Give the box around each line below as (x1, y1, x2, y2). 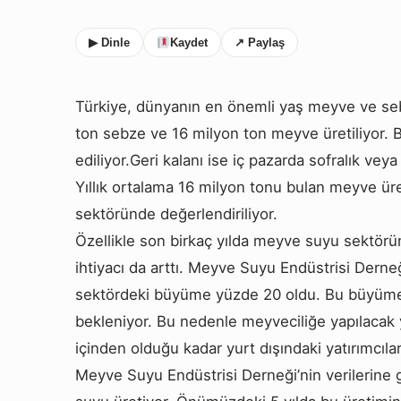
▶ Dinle (89, 35, 130, 49)
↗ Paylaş (234, 35, 285, 49)
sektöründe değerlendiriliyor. (75, 204, 277, 223)
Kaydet (169, 35, 208, 49)
